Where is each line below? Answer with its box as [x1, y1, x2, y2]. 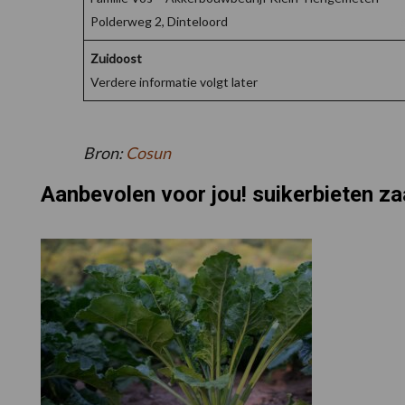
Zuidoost [90, 51, 142, 67]
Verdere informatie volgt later [90, 74, 258, 90]
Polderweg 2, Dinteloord [90, 14, 228, 30]
